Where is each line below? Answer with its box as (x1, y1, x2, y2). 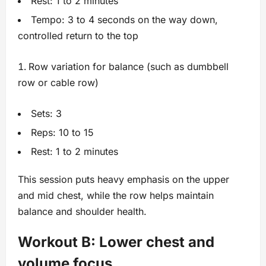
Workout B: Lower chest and (18, 233, 214, 251)
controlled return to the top (18, 30, 138, 42)
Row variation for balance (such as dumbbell (28, 61, 229, 73)
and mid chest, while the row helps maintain (18, 189, 214, 202)
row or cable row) (18, 77, 99, 89)
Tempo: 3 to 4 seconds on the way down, (31, 14, 218, 26)
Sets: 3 (31, 107, 62, 120)
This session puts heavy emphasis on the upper (18, 173, 229, 186)
